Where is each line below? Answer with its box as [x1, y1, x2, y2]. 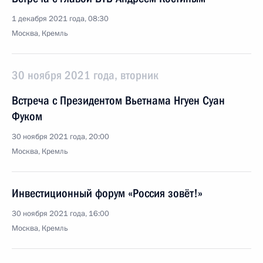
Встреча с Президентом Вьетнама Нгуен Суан [12, 93, 225, 107]
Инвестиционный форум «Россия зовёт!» [12, 186, 203, 200]
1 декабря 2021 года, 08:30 [12, 14, 109, 24]
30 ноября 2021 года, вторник [12, 68, 159, 82]
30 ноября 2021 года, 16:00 [12, 208, 109, 219]
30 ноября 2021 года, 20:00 [12, 131, 109, 142]
